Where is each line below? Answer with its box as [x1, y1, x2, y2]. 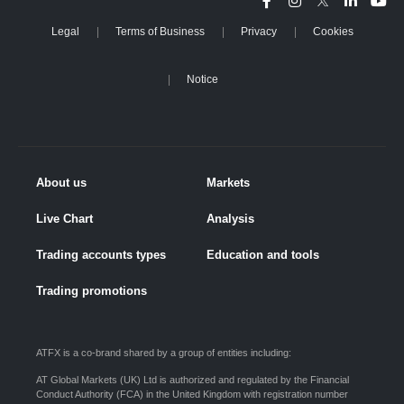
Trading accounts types [36, 247, 166, 262]
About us [36, 175, 87, 189]
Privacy [240, 24, 277, 38]
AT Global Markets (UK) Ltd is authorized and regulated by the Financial [36, 374, 349, 386]
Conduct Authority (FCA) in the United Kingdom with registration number [36, 389, 348, 400]
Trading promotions [36, 283, 147, 298]
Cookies [312, 24, 353, 38]
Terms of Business [115, 24, 205, 38]
